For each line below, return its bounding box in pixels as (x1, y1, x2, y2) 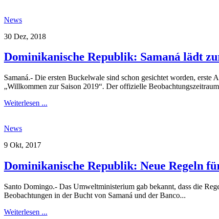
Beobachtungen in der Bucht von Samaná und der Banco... (4, 191, 186, 200)
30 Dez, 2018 (4, 32, 46, 41)
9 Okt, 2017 (4, 141, 41, 150)
